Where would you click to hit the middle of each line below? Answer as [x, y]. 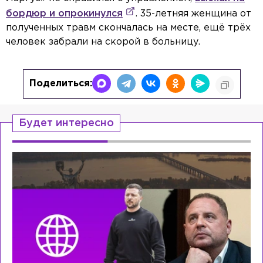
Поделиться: [60, 84]
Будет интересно [66, 124]
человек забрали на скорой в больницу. [103, 42]
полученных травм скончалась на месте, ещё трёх [128, 28]
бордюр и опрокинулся [64, 14]
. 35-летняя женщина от [193, 14]
